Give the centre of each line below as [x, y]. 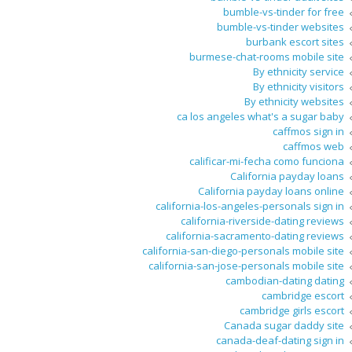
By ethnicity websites [294, 102]
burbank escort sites [295, 42]
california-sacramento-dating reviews [255, 236]
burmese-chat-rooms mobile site [267, 57]
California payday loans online [271, 191]
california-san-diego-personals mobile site [243, 251]
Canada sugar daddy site [284, 326]
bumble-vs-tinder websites [280, 27]
